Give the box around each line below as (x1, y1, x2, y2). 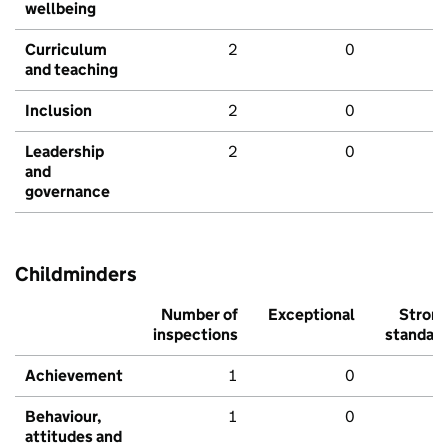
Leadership (25, 142, 104, 162)
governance (25, 182, 110, 202)
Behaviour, (25, 407, 102, 427)
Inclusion (25, 101, 92, 121)
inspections (153, 325, 238, 345)
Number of (161, 305, 238, 325)
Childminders (15, 262, 137, 287)
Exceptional (268, 305, 355, 325)
